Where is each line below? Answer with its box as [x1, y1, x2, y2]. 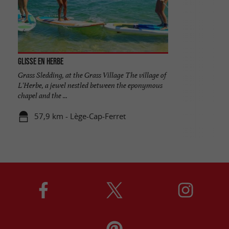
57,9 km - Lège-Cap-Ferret [34, 111, 126, 121]
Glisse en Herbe [17, 56, 63, 66]
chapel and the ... [17, 90, 67, 100]
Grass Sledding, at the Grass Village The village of [17, 70, 167, 80]
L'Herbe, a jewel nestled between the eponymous [17, 80, 163, 90]
